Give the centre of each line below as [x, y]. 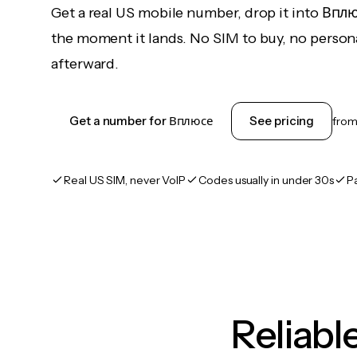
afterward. [85, 64]
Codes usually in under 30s [267, 180]
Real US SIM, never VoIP [125, 180]
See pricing [282, 121]
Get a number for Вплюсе [141, 121]
